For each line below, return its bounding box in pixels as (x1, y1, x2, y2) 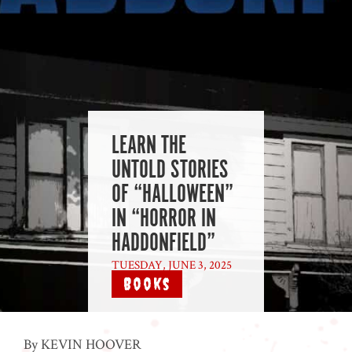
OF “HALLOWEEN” (112, 178, 233, 211)
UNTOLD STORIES (112, 154, 228, 187)
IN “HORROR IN (112, 203, 216, 236)
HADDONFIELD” (112, 227, 215, 260)
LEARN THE (112, 130, 186, 163)
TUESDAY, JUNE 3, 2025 (112, 257, 232, 273)
